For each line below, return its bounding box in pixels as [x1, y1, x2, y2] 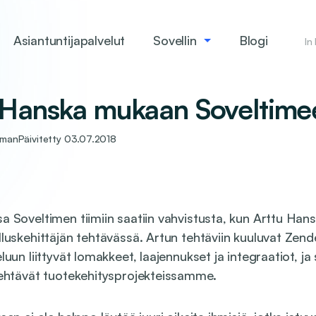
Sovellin [153, 32, 197, 48]
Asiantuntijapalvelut [13, 32, 126, 48]
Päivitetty [18, 132, 64, 145]
